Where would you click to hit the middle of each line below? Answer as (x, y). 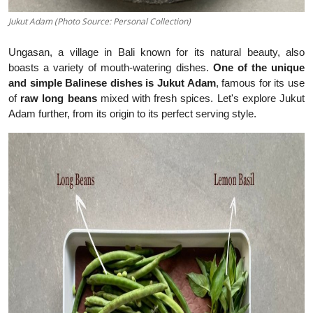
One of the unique (259, 68)
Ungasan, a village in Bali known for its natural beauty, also (156, 52)
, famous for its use (260, 83)
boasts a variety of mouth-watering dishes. (111, 68)
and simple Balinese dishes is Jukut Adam (112, 83)
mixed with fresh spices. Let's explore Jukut (201, 99)
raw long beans (57, 99)
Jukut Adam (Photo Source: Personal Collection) (100, 22)
